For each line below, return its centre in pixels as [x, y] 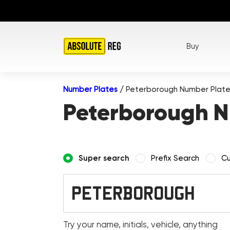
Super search [104, 158]
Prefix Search [175, 158]
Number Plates [91, 89]
